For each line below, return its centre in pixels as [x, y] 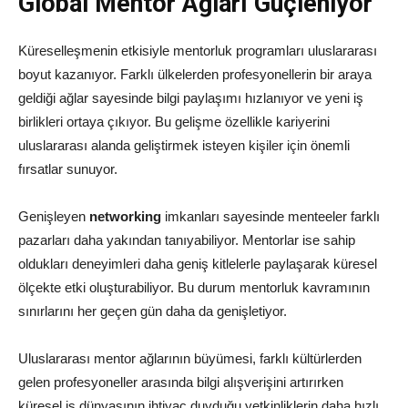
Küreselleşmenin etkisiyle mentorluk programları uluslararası [198, 51]
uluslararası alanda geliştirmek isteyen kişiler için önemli [184, 146]
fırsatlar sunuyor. [68, 169]
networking [125, 217]
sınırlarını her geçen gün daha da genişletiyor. [153, 311]
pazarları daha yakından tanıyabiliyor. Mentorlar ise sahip [187, 240]
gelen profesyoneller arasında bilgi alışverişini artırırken [181, 382]
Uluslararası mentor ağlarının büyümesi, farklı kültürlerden [190, 359]
